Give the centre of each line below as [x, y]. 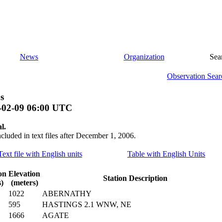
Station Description [135, 178]
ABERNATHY [67, 194]
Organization [144, 57]
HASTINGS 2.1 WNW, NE [87, 205]
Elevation [24, 174]
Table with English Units [166, 154]
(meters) [24, 183]
